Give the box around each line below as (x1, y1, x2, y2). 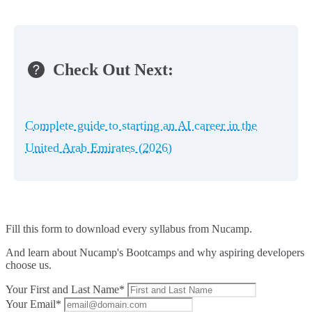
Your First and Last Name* (6, 283, 125, 295)
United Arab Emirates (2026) (25, 140, 172, 155)
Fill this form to (6, 222, 76, 235)
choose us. (6, 258, 52, 271)
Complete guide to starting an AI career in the (25, 118, 257, 132)
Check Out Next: (53, 60, 173, 79)
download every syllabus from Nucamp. (76, 222, 252, 235)
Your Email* (6, 297, 61, 310)
